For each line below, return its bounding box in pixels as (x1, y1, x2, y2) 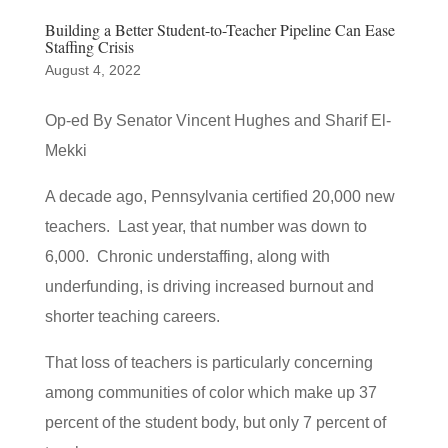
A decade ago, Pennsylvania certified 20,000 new (44, 188, 395, 205)
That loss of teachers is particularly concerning (44, 354, 373, 371)
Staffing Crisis (44, 36, 134, 57)
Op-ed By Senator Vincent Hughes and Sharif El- (44, 112, 391, 129)
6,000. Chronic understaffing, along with (44, 248, 330, 265)
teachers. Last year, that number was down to (44, 218, 367, 235)
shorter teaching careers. (44, 308, 220, 325)
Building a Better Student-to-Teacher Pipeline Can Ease (44, 19, 395, 40)
